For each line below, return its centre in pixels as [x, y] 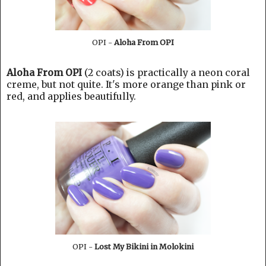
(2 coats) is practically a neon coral [166, 73]
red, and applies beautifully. [71, 96]
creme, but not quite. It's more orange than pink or [126, 85]
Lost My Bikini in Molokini [144, 247]
